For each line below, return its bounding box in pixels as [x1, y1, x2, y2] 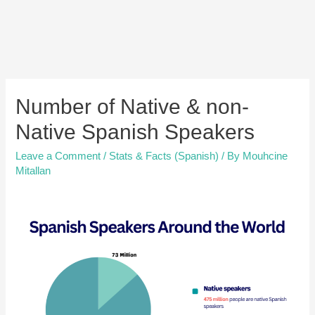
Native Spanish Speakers [15, 120, 255, 143]
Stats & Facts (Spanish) [109, 150, 219, 162]
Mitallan [15, 165, 51, 176]
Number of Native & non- [15, 94, 250, 118]
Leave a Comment [15, 150, 101, 162]
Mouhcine [243, 150, 288, 162]
